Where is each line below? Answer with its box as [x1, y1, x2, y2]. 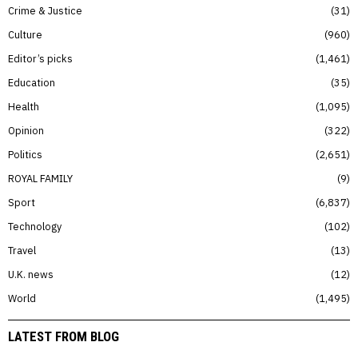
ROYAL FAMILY [8, 172, 73, 185]
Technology [8, 220, 62, 233]
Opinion [8, 124, 44, 137]
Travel [8, 244, 36, 257]
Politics [8, 148, 42, 161]
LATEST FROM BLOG [8, 328, 119, 345]
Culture [8, 28, 42, 42]
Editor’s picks [8, 52, 73, 66]
